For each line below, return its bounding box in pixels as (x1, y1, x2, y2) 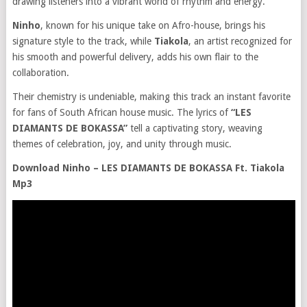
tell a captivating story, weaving (127, 123, 262, 134)
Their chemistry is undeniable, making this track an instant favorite (12, 91, 291, 102)
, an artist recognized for (188, 36, 292, 47)
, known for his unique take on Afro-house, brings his (40, 20, 265, 31)
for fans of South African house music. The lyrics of (12, 107, 231, 118)
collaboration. (12, 67, 69, 78)
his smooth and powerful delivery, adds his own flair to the (12, 51, 258, 62)
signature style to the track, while (12, 36, 154, 47)
